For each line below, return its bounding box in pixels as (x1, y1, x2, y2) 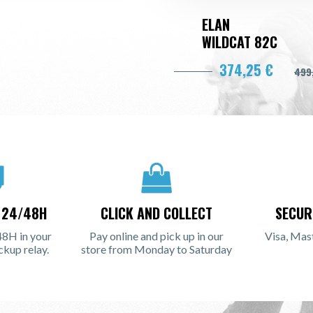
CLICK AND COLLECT (101, 203, 212, 224)
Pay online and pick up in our (89, 229, 224, 243)
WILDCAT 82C (202, 31, 277, 53)
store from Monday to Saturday (81, 242, 232, 256)
